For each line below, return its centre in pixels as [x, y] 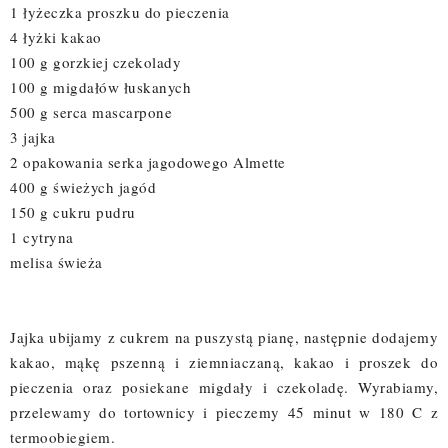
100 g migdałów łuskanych [100, 87]
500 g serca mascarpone [91, 112]
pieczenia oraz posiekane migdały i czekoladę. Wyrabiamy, [224, 387]
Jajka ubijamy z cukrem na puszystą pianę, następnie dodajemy [224, 337]
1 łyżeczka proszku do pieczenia [120, 12]
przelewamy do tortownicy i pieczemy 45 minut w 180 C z [224, 412]
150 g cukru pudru [73, 212]
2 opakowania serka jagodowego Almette [148, 162]
